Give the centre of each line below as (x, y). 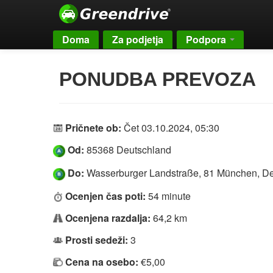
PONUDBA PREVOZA (158, 79)
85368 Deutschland (128, 150)
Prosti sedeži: (97, 239)
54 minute (169, 196)
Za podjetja (138, 39)
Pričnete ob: (93, 128)
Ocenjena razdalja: (108, 218)
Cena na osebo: (102, 261)
